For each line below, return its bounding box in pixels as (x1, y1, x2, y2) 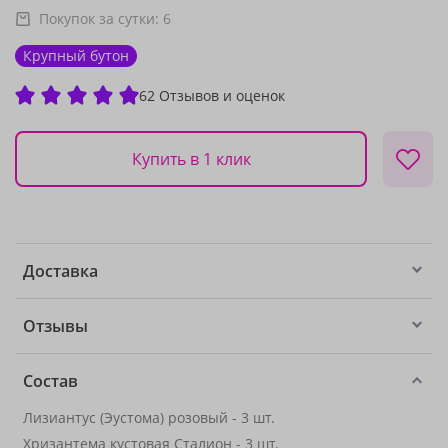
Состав (23, 370, 78, 392)
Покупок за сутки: (39, 9, 163, 28)
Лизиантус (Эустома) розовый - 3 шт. (23, 408, 275, 427)
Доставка (23, 260, 98, 282)
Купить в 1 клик (131, 147, 251, 170)
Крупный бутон (23, 46, 129, 65)
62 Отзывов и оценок (139, 85, 285, 105)
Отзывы (23, 315, 88, 337)
